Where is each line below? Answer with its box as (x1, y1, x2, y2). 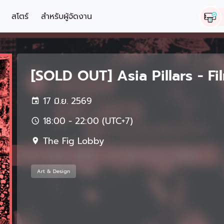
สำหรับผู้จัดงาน (40, 10, 92, 23)
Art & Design (37, 167, 70, 175)
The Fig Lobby (40, 134, 104, 147)
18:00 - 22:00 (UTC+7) (40, 114, 133, 127)
